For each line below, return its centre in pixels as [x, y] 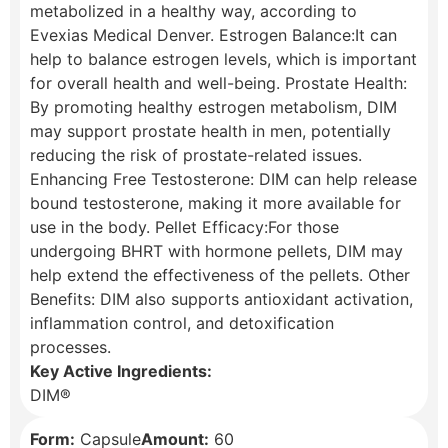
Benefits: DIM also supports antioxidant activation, [221, 299]
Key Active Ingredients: [121, 371]
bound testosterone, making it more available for [215, 203]
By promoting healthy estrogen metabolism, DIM [213, 107]
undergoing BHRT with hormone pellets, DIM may [216, 251]
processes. [70, 347]
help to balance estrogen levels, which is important [223, 59]
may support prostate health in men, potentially [210, 131]
